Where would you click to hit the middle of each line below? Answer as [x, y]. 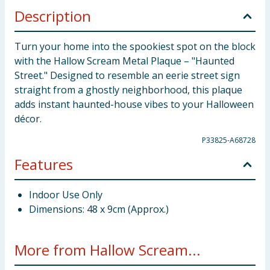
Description [53, 16]
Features [44, 164]
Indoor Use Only [66, 195]
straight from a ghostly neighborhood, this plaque [128, 90]
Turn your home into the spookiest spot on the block [135, 46]
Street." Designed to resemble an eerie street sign [127, 75]
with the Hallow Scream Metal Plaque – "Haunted [124, 61]
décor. [28, 119]
